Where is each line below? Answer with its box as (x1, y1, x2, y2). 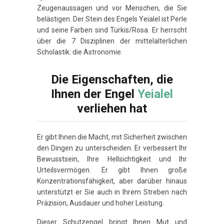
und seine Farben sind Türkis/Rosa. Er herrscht (37, 26, 187, 34)
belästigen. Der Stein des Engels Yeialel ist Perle (37, 15, 187, 23)
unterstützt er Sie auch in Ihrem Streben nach (37, 188, 187, 196)
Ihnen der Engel (51, 87, 137, 101)
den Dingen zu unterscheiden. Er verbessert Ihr (37, 144, 187, 152)
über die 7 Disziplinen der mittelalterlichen (37, 37, 187, 45)
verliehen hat (77, 101, 147, 116)
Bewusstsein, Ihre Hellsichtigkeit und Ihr (37, 155, 187, 163)
